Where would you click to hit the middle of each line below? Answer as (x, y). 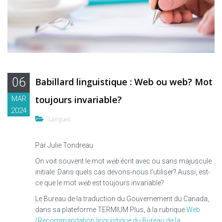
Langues (60, 120)
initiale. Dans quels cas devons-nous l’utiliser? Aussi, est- (123, 172)
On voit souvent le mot (71, 161)
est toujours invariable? (127, 183)
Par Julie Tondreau (64, 145)
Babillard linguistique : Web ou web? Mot (124, 82)
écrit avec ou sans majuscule (165, 161)
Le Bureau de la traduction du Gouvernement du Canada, (122, 199)
